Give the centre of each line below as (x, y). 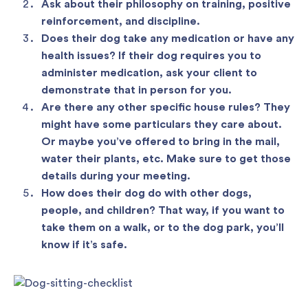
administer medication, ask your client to (149, 73)
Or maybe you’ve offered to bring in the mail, (161, 141)
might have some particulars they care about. (162, 124)
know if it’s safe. (84, 244)
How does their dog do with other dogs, (146, 193)
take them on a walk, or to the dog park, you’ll (163, 227)
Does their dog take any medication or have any (168, 38)
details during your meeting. (116, 176)
